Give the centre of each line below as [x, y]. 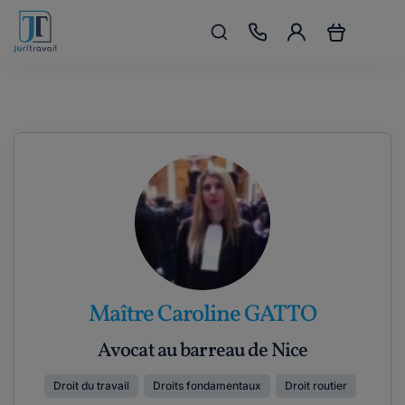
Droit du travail [91, 386]
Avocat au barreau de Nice [202, 351]
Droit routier [316, 386]
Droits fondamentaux [207, 386]
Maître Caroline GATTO [202, 315]
